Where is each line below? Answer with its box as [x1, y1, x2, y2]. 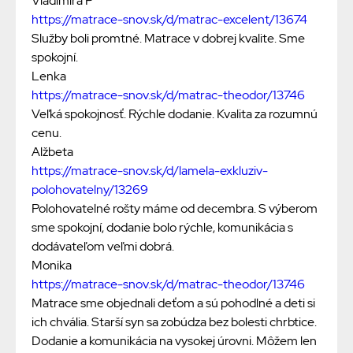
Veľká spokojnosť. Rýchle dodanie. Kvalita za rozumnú [32, 106, 318, 123]
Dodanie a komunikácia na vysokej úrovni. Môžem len [32, 333, 317, 350]
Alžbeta [32, 143, 73, 161]
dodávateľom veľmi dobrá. [32, 238, 174, 255]
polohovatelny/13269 [32, 181, 148, 199]
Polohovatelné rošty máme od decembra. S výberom [32, 200, 318, 217]
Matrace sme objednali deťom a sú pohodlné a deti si [32, 295, 315, 312]
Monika [32, 257, 72, 274]
